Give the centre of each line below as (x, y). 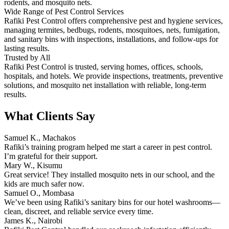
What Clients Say (50, 116)
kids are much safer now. (44, 184)
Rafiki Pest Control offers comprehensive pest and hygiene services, (113, 21)
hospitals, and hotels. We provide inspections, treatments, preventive (113, 76)
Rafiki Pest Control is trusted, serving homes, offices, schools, (104, 67)
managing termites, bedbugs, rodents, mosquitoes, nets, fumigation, (112, 30)
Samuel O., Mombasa (39, 193)
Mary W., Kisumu (33, 165)
